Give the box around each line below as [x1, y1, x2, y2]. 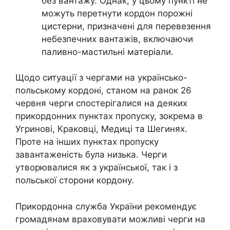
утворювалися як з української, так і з [15, 162, 178, 173]
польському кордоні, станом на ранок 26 [15, 85, 191, 96]
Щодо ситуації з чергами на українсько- [15, 72, 187, 83]
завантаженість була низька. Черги [15, 149, 167, 160]
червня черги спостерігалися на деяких [15, 98, 187, 109]
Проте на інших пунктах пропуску [15, 137, 159, 147]
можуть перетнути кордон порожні [42, 8, 193, 18]
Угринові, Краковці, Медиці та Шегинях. [15, 124, 187, 135]
